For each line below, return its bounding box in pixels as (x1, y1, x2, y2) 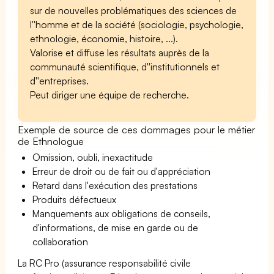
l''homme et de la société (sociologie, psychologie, (30, 18, 244, 31)
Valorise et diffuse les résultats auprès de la (30, 46, 210, 59)
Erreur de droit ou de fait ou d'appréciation (32, 165, 211, 177)
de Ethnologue (18, 134, 84, 147)
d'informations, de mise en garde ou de (32, 221, 199, 234)
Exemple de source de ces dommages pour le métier (18, 122, 256, 136)
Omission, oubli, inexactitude (32, 150, 154, 163)
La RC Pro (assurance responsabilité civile (18, 256, 191, 269)
